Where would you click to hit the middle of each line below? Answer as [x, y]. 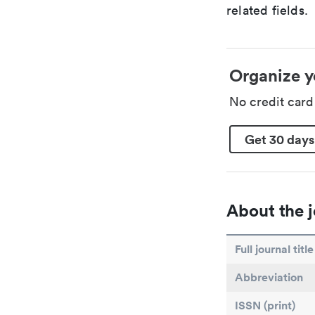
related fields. [267, 10]
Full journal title [274, 249]
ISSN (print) [265, 306]
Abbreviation [269, 277]
